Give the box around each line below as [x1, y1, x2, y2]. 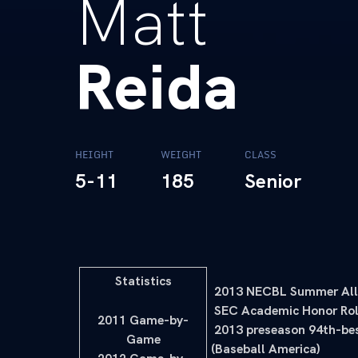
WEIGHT [161, 146, 201, 162]
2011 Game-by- [97, 311, 189, 328]
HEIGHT [75, 146, 113, 162]
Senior [245, 168, 301, 193]
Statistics [114, 272, 172, 289]
